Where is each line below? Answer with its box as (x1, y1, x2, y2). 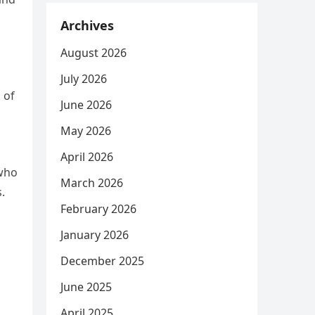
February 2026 (60, 201, 136, 217)
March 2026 (60, 175, 123, 191)
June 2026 (60, 97, 112, 112)
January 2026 (60, 227, 129, 243)
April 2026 (60, 149, 113, 165)
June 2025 (60, 279, 112, 295)
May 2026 (60, 123, 111, 139)
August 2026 (60, 45, 127, 60)
